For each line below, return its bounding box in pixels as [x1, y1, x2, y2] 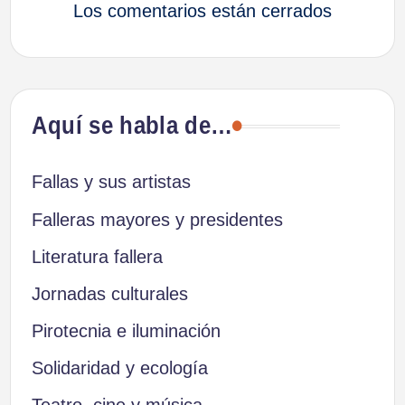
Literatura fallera [31, 246, 163, 267]
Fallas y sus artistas [31, 172, 191, 193]
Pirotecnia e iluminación [31, 321, 221, 342]
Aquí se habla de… [31, 112, 232, 140]
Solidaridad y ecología [31, 358, 208, 379]
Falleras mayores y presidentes [31, 209, 283, 230]
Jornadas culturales [31, 283, 188, 304]
